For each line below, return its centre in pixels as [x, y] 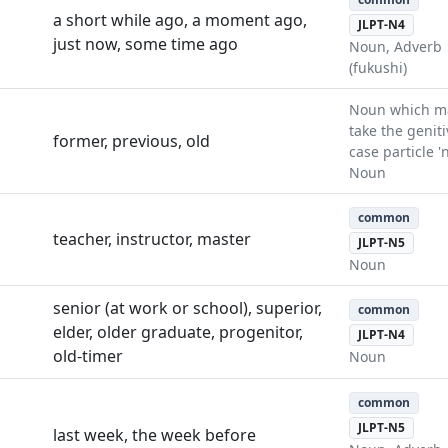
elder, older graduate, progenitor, [178, 331]
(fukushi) [378, 68]
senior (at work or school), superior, [187, 307]
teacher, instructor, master [152, 238]
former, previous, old [131, 140]
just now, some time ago [145, 43]
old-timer [88, 355]
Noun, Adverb [395, 47]
